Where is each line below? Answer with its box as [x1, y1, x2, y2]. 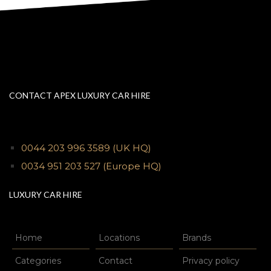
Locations [98, 232, 140, 243]
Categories [15, 255, 61, 266]
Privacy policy [181, 255, 240, 266]
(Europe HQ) [103, 160, 162, 172]
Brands [181, 232, 211, 243]
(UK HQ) [113, 142, 151, 154]
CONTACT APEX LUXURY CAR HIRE [9, 90, 151, 100]
